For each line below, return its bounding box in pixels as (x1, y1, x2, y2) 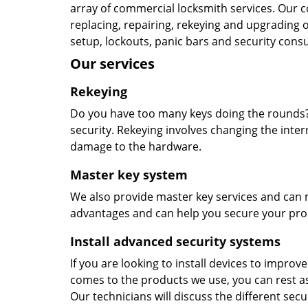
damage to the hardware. (70, 139, 201, 154)
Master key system (70, 166, 188, 183)
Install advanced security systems (70, 233, 280, 250)
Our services (70, 54, 155, 73)
